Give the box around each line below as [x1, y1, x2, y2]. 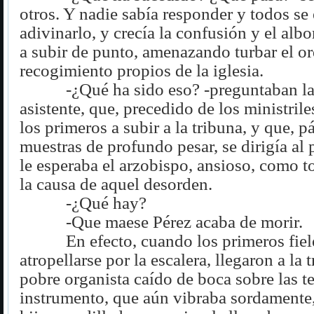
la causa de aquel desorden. [20, 174, 212, 193]
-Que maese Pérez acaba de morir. [66, 212, 303, 231]
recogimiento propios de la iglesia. [20, 60, 264, 80]
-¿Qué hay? [66, 193, 146, 212]
